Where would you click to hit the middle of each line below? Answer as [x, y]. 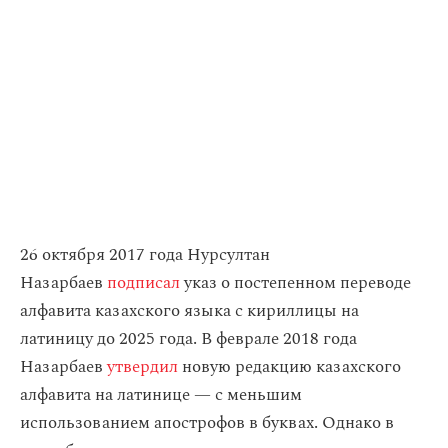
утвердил [142, 367]
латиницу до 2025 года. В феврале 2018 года [188, 339]
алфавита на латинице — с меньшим [161, 395]
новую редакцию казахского [289, 367]
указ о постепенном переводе [295, 283]
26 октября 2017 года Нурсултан [145, 255]
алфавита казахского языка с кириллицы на [189, 311]
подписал [143, 283]
